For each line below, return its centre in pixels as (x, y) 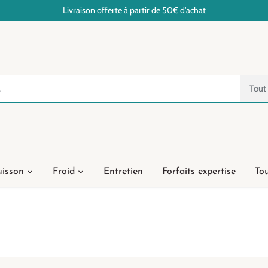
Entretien (123, 171)
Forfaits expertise (199, 171)
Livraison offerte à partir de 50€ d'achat (134, 10)
